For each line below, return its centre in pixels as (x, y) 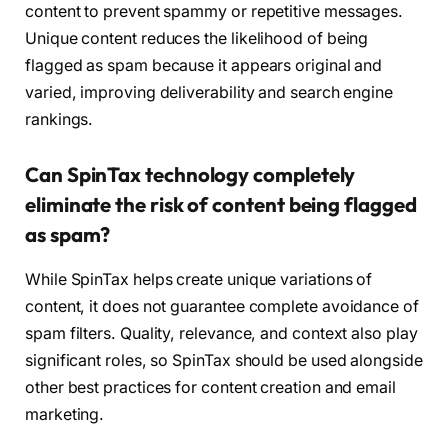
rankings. (59, 119)
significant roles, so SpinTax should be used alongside (224, 360)
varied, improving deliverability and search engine (209, 92)
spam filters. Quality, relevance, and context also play (221, 333)
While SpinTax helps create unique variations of (199, 279)
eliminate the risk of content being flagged (221, 205)
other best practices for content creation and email (210, 387)
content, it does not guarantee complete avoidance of (222, 306)
